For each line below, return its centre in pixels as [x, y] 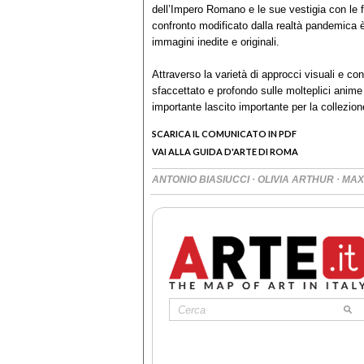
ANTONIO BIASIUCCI [202, 180]
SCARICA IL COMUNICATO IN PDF [224, 134]
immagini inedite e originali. [216, 42]
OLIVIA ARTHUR [297, 180]
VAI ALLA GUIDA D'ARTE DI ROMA [225, 152]
